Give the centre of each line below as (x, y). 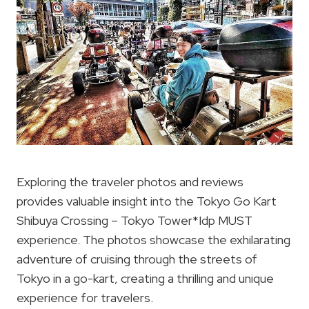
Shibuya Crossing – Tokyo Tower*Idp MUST (134, 221)
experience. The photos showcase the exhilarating (153, 240)
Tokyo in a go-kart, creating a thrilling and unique (145, 279)
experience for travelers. (85, 298)
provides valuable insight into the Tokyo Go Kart (147, 201)
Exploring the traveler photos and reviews (130, 182)
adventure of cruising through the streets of (137, 259)
